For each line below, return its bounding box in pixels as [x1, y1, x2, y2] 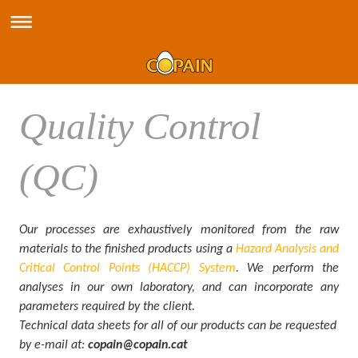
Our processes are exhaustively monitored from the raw [19, 224, 339, 237]
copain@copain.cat [88, 339, 188, 352]
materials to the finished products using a [19, 243, 233, 256]
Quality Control [19, 105, 261, 147]
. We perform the [235, 262, 340, 275]
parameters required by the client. [19, 300, 195, 313]
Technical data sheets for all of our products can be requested [19, 320, 336, 332]
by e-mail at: [19, 339, 85, 352]
